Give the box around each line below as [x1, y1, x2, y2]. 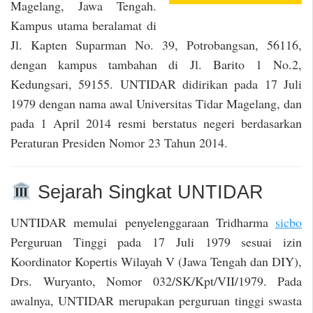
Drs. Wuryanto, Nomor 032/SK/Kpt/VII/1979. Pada [10, 272, 302, 289]
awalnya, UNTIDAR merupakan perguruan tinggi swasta [10, 291, 302, 309]
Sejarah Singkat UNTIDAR [31, 182, 263, 203]
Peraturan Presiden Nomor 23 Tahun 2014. [10, 133, 228, 151]
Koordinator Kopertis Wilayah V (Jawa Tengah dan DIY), [10, 252, 302, 270]
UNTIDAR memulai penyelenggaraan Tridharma [10, 213, 275, 231]
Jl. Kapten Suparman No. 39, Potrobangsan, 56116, [10, 36, 302, 53]
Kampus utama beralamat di [10, 16, 156, 34]
